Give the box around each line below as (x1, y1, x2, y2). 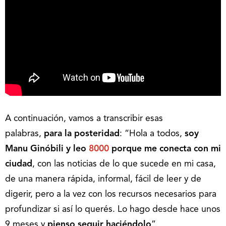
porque (109, 145, 142, 154)
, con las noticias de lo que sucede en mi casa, (32, 160, 216, 169)
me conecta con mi (144, 145, 221, 154)
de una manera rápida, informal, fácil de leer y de (5, 175, 201, 184)
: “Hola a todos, (120, 130, 185, 139)
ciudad (5, 160, 32, 169)
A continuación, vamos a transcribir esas (5, 115, 163, 124)
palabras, (5, 130, 44, 139)
